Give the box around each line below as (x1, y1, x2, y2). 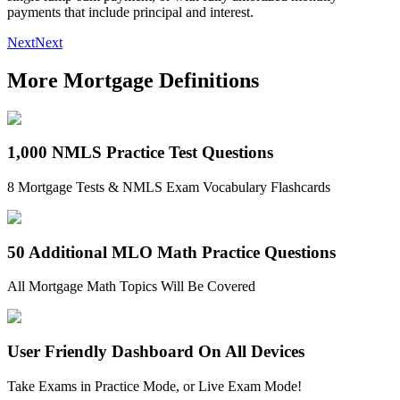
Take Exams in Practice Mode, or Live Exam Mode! (7, 378, 302, 394)
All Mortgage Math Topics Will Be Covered (7, 279, 255, 295)
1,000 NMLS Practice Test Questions (7, 143, 273, 162)
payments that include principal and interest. (7, 4, 254, 20)
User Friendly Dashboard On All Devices (7, 342, 304, 362)
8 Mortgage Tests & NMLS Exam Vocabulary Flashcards (7, 179, 330, 196)
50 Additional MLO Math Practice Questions (7, 242, 336, 262)
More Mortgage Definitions (7, 68, 259, 92)
